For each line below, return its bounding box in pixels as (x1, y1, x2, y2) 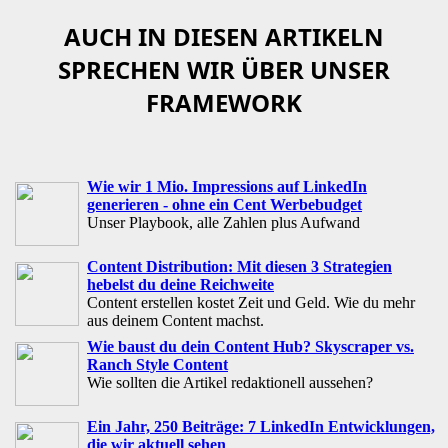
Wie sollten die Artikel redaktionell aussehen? (87, 373, 373, 391)
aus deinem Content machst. (87, 311, 264, 329)
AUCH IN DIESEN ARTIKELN (64, 19, 384, 53)
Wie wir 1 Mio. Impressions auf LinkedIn (87, 177, 367, 195)
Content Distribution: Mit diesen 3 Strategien (87, 257, 392, 275)
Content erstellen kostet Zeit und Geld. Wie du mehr (87, 293, 415, 311)
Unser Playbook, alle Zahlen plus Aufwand (87, 213, 360, 231)
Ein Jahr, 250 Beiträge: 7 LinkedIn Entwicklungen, (87, 417, 435, 435)
